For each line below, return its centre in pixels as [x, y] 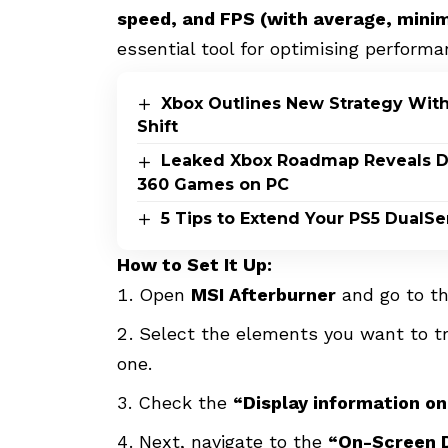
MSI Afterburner [263, 294]
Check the [185, 402]
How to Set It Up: [194, 264]
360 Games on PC [213, 184]
